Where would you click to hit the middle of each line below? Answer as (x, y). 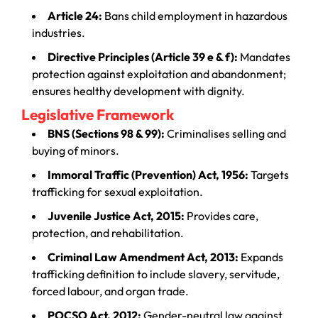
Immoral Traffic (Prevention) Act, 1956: (148, 174)
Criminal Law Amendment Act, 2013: (143, 257)
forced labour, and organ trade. (110, 291)
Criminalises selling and (225, 133)
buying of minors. (76, 150)
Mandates (264, 56)
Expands (261, 257)
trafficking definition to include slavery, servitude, (156, 274)
